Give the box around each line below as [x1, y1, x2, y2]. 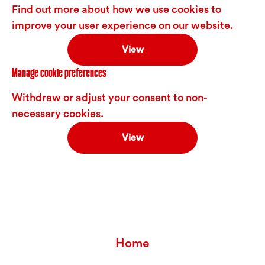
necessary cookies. [12, 108, 104, 119]
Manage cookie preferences [12, 66, 106, 80]
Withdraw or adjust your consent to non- [12, 92, 208, 103]
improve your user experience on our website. [12, 20, 233, 31]
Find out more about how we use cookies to [12, 4, 221, 15]
